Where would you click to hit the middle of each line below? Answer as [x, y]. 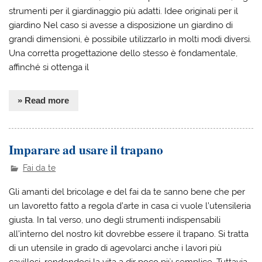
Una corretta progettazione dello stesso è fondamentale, [123, 54]
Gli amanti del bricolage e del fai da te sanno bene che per [127, 192]
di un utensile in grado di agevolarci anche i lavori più [116, 248]
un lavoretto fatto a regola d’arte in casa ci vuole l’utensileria [130, 206]
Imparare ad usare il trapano [86, 150]
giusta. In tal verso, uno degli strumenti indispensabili [115, 220]
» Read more [44, 100]
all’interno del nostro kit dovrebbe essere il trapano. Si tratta [129, 234]
